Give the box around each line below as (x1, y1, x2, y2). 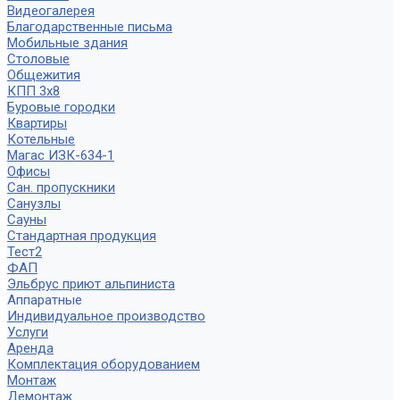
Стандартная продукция (7, 228, 156, 244)
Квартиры (7, 115, 67, 131)
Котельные (7, 131, 75, 147)
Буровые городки (7, 99, 115, 115)
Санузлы (7, 196, 61, 212)
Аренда (7, 340, 54, 356)
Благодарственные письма (7, 19, 172, 35)
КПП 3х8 (7, 83, 60, 99)
